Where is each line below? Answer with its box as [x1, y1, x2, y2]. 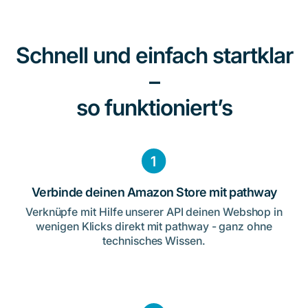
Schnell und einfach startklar [15, 42, 293, 69]
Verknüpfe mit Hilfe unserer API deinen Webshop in [25, 204, 283, 219]
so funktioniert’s [76, 94, 232, 122]
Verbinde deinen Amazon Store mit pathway [31, 184, 277, 199]
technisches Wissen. [102, 233, 206, 247]
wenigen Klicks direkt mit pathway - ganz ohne [36, 219, 272, 233]
